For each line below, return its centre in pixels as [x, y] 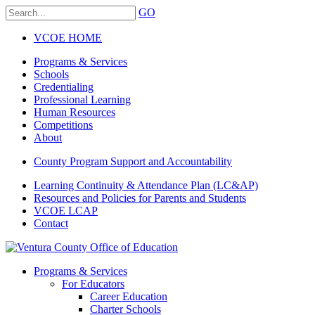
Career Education [129, 296]
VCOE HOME [68, 38]
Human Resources [75, 112]
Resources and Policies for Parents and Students [140, 198]
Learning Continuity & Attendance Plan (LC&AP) [146, 185]
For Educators [93, 284]
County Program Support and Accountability [133, 161]
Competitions [63, 125]
